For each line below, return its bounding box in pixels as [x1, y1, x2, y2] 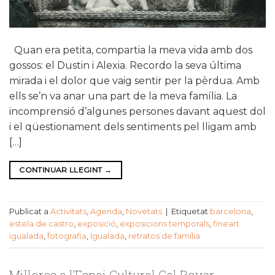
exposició [77, 219, 116, 229]
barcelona [210, 207, 251, 217]
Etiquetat [171, 207, 210, 217]
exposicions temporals [120, 219, 209, 229]
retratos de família [128, 231, 200, 241]
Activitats [50, 207, 87, 217]
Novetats [126, 207, 162, 217]
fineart [213, 219, 239, 229]
